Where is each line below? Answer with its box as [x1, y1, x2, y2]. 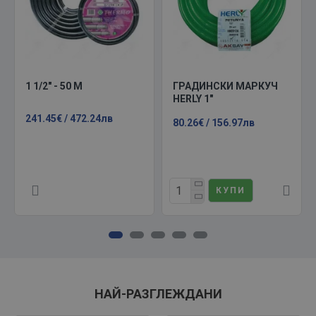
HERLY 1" [173, 93, 213, 104]
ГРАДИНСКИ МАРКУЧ [173, 80, 278, 92]
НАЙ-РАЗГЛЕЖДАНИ [94, 286, 222, 301]
